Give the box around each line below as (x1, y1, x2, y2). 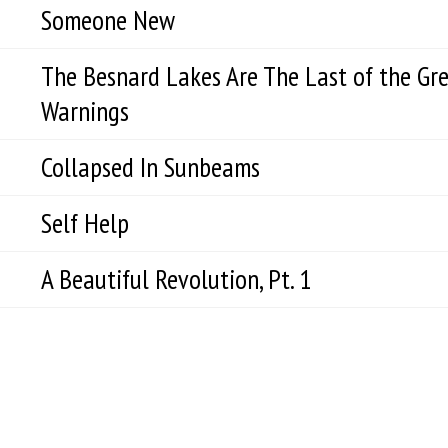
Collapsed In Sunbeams (41, 149, 260, 185)
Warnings (41, 93, 129, 129)
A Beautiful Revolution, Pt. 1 (41, 261, 311, 297)
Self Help (41, 205, 129, 241)
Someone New (41, 2, 175, 38)
